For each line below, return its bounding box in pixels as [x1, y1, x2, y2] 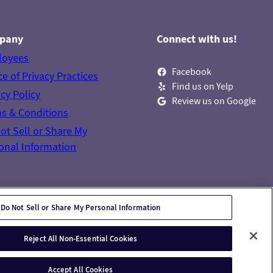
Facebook [172, 66, 212, 77]
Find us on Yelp [172, 80, 234, 92]
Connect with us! [157, 32, 238, 46]
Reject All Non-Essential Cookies [24, 233, 138, 244]
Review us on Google [172, 95, 257, 107]
